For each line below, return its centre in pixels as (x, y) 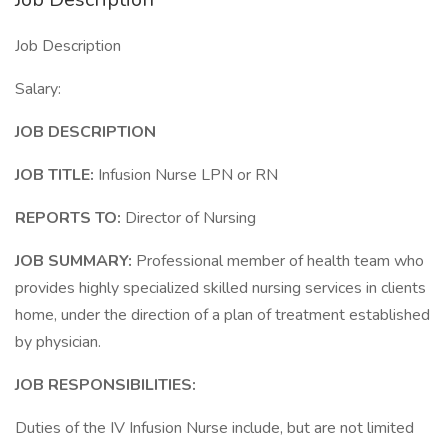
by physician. (58, 342)
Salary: (38, 89)
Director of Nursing (190, 218)
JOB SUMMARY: (75, 261)
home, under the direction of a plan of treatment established (222, 315)
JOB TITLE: (56, 175)
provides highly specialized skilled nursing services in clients (220, 288)
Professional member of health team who (280, 261)
